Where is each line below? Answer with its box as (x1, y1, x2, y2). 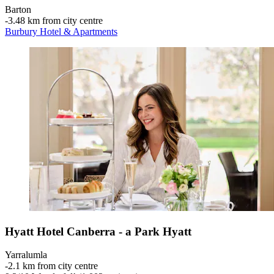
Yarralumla (5, 250, 47, 261)
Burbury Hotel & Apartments (5, 26, 117, 37)
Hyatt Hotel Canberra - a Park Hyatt (5, 224, 191, 238)
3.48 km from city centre (8, 15, 103, 26)
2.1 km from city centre (8, 261, 98, 272)
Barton (5, 4, 31, 15)
